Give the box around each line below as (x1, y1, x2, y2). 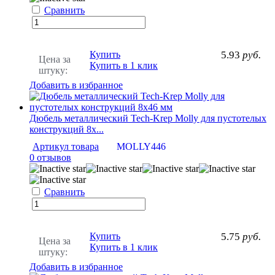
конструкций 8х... (29, 123, 104, 134)
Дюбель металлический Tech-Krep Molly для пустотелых (29, 112, 266, 123)
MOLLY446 (117, 141, 166, 152)
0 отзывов (29, 152, 71, 163)
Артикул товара (33, 141, 99, 152)
